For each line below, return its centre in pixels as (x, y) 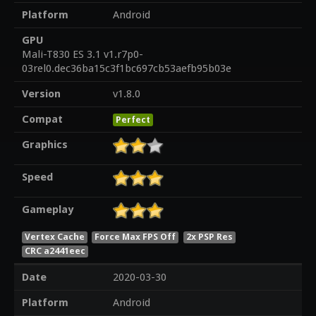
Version (41, 94)
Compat (42, 120)
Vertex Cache (54, 236)
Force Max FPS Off (135, 236)
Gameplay (47, 210)
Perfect (133, 120)
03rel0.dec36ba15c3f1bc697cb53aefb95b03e (126, 69)
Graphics (44, 145)
